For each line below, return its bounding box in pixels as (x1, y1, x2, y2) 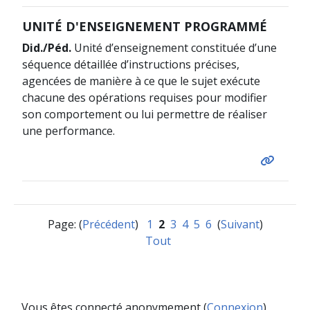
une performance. (21, 122, 115, 138)
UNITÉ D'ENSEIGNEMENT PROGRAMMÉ (21, 17, 267, 35)
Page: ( (47, 216, 82, 232)
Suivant (220, 216, 259, 232)
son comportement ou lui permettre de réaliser (21, 106, 267, 122)
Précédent (82, 216, 135, 232)
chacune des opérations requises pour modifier (21, 89, 267, 105)
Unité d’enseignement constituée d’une (71, 39, 277, 55)
